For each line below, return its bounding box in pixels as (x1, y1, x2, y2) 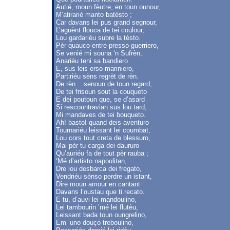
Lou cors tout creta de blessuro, (56, 134, 150, 142)
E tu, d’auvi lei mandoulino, (56, 196, 137, 203)
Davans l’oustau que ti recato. (56, 188, 145, 196)
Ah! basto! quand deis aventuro (56, 119, 149, 126)
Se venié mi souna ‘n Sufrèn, (56, 49, 142, 57)
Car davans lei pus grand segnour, (56, 18, 157, 26)
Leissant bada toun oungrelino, (56, 211, 147, 219)
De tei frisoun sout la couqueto (56, 88, 147, 95)
